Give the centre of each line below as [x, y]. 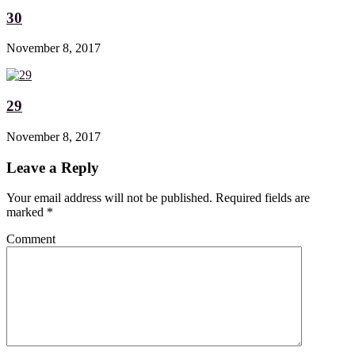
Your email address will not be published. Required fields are [158, 198]
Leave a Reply [53, 167]
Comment [31, 239]
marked [27, 212]
